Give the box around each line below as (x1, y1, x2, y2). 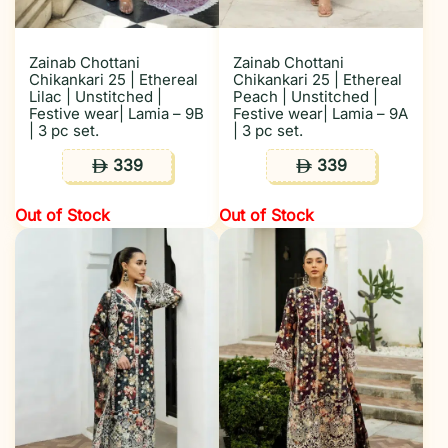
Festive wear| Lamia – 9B (29, 104, 204, 123)
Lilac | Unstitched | (29, 87, 162, 106)
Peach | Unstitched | (233, 87, 378, 106)
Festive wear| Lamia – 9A (233, 104, 408, 123)
